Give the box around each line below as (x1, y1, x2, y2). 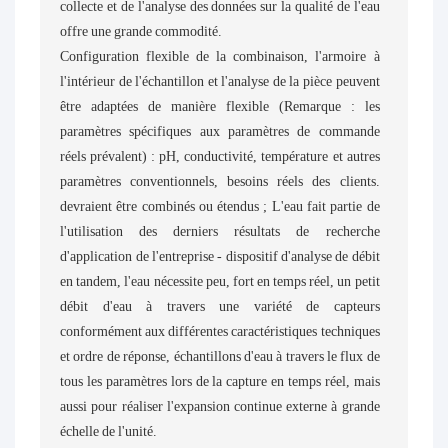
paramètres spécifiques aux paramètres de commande (60, 122, 380, 139)
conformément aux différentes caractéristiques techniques (60, 322, 380, 339)
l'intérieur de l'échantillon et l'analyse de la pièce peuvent (60, 72, 380, 89)
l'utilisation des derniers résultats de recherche (60, 222, 380, 239)
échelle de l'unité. (60, 422, 158, 439)
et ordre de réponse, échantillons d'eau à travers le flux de (60, 347, 380, 364)
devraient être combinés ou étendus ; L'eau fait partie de (60, 197, 380, 214)
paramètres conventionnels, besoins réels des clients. (60, 172, 380, 189)
